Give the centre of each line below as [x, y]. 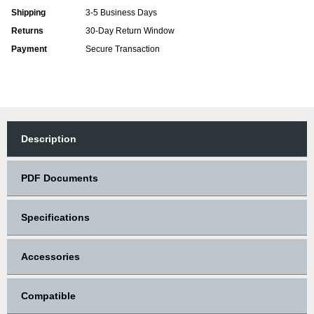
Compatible [48, 296]
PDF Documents [60, 178]
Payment [29, 49]
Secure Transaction [123, 49]
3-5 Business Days [121, 13]
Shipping [28, 13]
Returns [27, 31]
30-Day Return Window [130, 31]
